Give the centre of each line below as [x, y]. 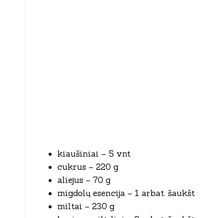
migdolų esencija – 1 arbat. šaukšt [126, 193]
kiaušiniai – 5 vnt [94, 154]
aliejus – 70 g [84, 180]
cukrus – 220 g [88, 167]
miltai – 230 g [86, 206]
